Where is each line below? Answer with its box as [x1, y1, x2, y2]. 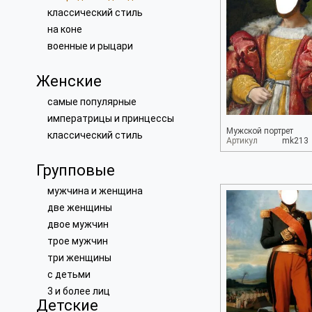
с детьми [47, 269, 91, 280]
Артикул [226, 136, 258, 146]
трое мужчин [47, 235, 108, 247]
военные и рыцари [47, 40, 133, 52]
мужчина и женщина [47, 185, 143, 196]
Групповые [36, 162, 115, 179]
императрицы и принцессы [47, 113, 174, 124]
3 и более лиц [47, 286, 110, 297]
